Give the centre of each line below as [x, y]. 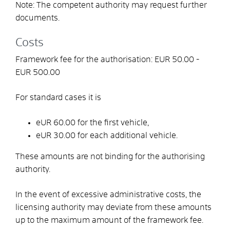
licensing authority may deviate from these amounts [113, 207]
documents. [37, 18]
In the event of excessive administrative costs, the [108, 194]
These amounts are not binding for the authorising [110, 156]
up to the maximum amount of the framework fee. [109, 220]
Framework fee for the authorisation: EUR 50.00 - [107, 59]
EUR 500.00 [38, 72]
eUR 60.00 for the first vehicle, [92, 122]
